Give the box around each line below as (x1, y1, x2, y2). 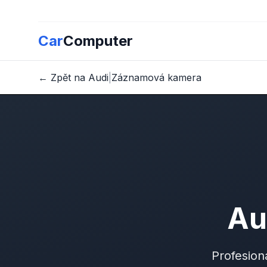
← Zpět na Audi (38, 72, 108, 83)
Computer (63, 32, 133, 49)
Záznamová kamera (111, 72, 201, 83)
